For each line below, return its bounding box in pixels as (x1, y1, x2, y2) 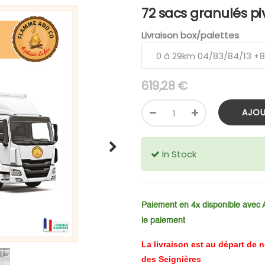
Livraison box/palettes (141, 29, 239, 41)
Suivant (108, 147, 152, 164)
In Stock (162, 148, 196, 160)
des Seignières (141, 254, 203, 264)
